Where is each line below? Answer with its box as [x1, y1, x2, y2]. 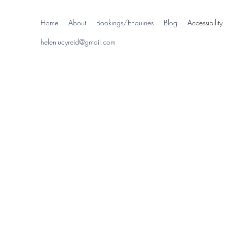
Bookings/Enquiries [96, 18, 154, 27]
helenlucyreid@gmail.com [41, 37, 116, 47]
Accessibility [187, 18, 222, 27]
